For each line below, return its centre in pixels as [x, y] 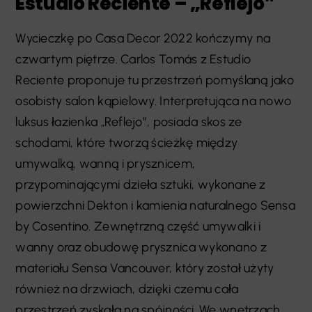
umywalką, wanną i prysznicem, [106, 164]
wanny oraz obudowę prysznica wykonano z [141, 248]
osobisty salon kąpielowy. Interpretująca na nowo [154, 101]
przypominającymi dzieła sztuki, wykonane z [141, 185]
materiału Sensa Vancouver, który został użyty [145, 268]
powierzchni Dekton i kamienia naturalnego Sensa [155, 206]
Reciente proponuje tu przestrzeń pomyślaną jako [155, 80]
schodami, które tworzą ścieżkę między [127, 143]
